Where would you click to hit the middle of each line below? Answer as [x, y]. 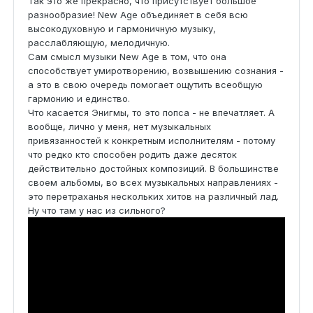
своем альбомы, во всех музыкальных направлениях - [153, 182]
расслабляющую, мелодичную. [99, 42]
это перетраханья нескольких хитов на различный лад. [153, 196]
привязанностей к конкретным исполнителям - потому [152, 140]
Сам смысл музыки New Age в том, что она [127, 56]
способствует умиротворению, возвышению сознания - [156, 70]
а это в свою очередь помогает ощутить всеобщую [145, 84]
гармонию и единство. [79, 98]
